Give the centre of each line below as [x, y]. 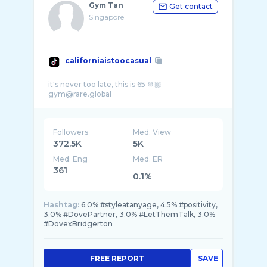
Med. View [152, 132]
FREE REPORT [117, 258]
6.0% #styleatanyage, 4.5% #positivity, [149, 205]
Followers [71, 132]
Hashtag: [61, 205]
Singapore [106, 17]
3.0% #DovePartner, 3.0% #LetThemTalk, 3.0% [129, 214]
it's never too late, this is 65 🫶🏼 [105, 84]
